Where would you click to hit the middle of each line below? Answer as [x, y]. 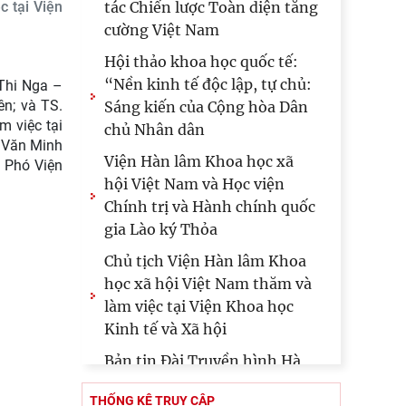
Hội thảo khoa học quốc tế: [201, 62]
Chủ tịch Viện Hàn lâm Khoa [205, 261]
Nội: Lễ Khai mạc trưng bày [202, 383]
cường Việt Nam [162, 30]
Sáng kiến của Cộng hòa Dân [206, 107]
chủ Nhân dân [155, 130]
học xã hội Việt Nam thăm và [208, 284]
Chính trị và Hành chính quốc [210, 207]
